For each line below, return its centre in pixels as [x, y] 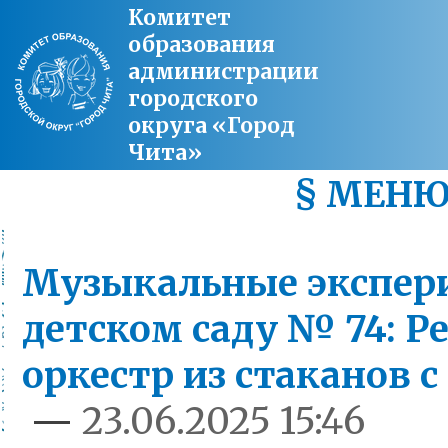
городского [193, 98]
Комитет [179, 17]
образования [201, 44]
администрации [223, 71]
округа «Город [211, 125]
